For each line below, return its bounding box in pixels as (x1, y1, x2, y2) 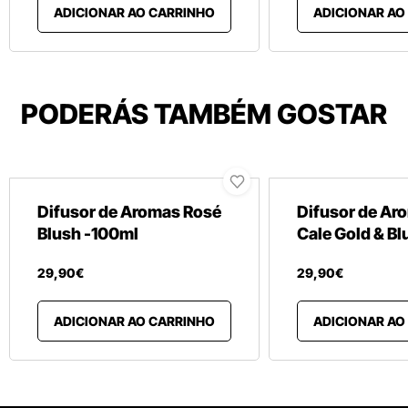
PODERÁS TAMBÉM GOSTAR (21, 97, 387, 130)
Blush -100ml (37, 224, 138, 243)
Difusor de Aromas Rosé (37, 202, 221, 221)
